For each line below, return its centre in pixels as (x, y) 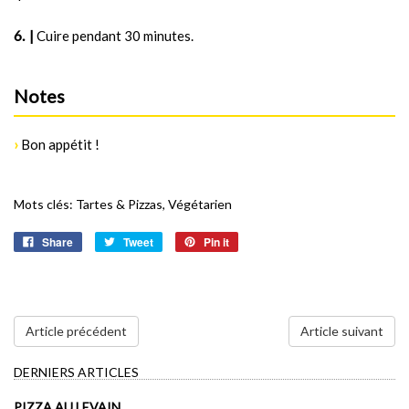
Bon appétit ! (59, 145)
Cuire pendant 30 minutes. (115, 36)
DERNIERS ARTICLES (76, 372)
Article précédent (76, 331)
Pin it (216, 242)
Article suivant (342, 331)
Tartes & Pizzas (119, 204)
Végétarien (200, 204)
